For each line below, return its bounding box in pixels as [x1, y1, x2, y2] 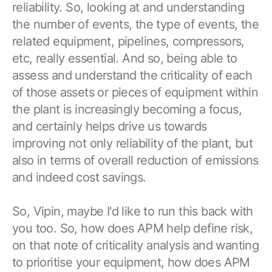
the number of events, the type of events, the [12, 16, 259, 32]
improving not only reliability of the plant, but [12, 135, 253, 151]
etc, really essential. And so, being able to [12, 50, 237, 66]
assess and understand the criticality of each [12, 67, 252, 83]
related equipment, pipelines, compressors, [12, 33, 245, 49]
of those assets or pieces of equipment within [12, 84, 258, 100]
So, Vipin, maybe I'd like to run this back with [12, 203, 253, 219]
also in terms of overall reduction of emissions [12, 152, 259, 168]
